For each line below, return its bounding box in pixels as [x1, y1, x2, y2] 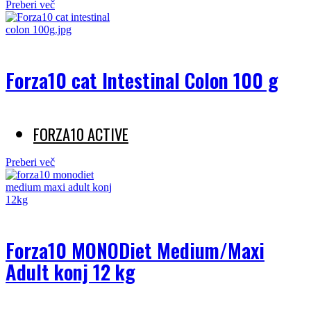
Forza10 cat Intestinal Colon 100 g [6, 65, 278, 95]
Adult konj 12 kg [6, 257, 135, 287]
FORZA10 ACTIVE [33, 122, 128, 146]
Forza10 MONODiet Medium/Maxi [6, 235, 264, 265]
